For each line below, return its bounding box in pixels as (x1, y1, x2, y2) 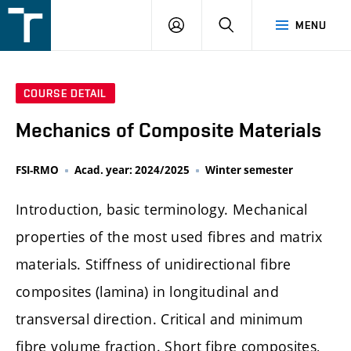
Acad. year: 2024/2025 (74, 163, 190, 178)
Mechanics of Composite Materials (16, 118, 322, 143)
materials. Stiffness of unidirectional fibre (16, 255, 291, 274)
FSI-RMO (16, 163, 59, 178)
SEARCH (233, 18, 277, 31)
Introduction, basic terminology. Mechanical (16, 200, 308, 219)
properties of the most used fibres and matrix (16, 227, 323, 247)
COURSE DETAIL (24, 87, 107, 100)
